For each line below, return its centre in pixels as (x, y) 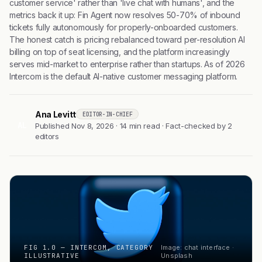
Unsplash (177, 256)
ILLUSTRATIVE (52, 256)
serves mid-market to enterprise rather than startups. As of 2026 (127, 64)
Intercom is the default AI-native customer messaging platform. (123, 76)
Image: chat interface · (198, 247)
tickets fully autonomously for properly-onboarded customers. (124, 27)
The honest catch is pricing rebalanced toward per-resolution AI (127, 39)
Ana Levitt (56, 114)
